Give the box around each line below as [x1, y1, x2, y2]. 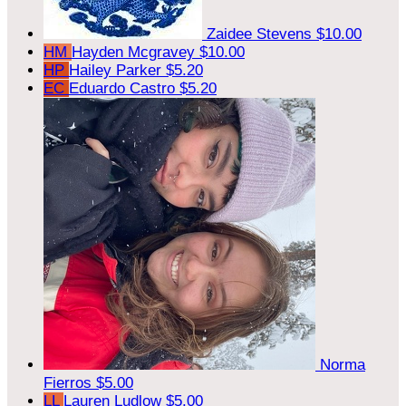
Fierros [43, 373, 96, 391]
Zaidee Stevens [207, 24, 316, 43]
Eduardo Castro [69, 79, 179, 97]
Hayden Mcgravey [72, 43, 199, 61]
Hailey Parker [69, 61, 166, 79]
